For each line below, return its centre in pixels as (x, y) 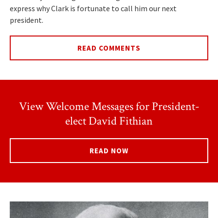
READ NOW (109, 151)
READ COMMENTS (109, 48)
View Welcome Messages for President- (109, 107)
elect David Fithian (109, 121)
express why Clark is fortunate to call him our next (93, 9)
